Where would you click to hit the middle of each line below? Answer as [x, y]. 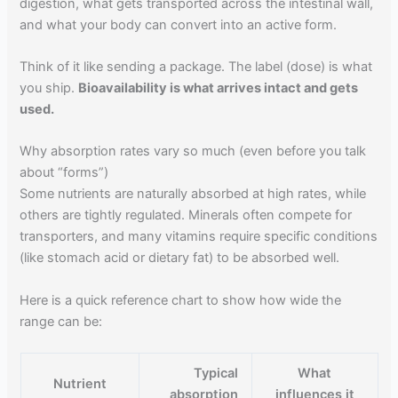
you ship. [49, 88]
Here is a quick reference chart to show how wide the [181, 300]
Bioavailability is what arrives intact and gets [219, 88]
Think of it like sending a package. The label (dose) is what [196, 67]
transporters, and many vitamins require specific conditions [199, 237]
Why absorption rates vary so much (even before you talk [193, 151]
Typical [215, 374]
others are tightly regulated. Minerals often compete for [186, 215]
